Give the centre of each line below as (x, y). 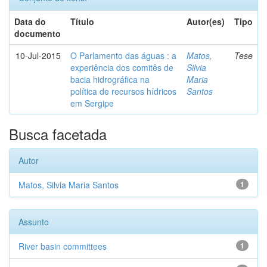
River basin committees (63, 246)
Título (82, 21)
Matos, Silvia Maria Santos (69, 185)
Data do (30, 21)
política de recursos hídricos (123, 91)
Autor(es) (206, 21)
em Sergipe (92, 103)
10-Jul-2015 (38, 55)
